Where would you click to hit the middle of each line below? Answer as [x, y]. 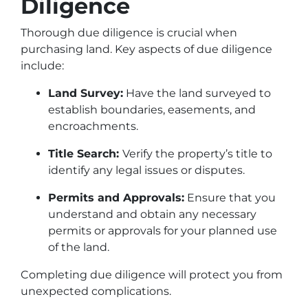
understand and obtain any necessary [152, 214]
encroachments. [93, 126]
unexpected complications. [96, 291]
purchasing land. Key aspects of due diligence [146, 49]
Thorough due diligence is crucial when [129, 33]
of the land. [79, 247]
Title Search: [85, 154]
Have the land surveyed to [197, 93]
